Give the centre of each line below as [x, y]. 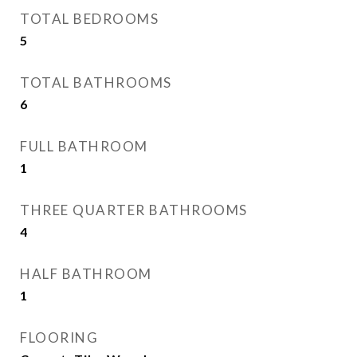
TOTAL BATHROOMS [96, 82]
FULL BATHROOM [84, 146]
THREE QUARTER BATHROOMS [134, 210]
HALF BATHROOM [86, 274]
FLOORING [59, 337]
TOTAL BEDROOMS [89, 19]
